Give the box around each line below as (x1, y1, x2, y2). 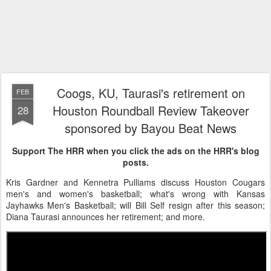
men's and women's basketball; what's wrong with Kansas (6, 188, 265, 200)
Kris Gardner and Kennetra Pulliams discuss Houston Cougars (6, 176, 265, 188)
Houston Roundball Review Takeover (52, 102, 249, 119)
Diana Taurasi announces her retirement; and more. (6, 211, 205, 223)
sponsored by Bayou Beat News (65, 119, 237, 137)
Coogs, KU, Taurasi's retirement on (56, 84, 245, 102)
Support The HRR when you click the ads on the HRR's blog (11, 145, 260, 157)
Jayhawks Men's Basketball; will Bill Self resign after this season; (6, 199, 265, 211)
